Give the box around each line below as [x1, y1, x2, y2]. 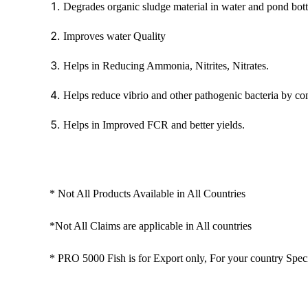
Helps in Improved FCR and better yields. [63, 118, 245, 131]
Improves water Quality [63, 30, 166, 42]
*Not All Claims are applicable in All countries [49, 220, 252, 232]
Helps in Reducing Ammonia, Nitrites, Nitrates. [63, 59, 269, 71]
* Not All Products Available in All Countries [49, 188, 245, 200]
